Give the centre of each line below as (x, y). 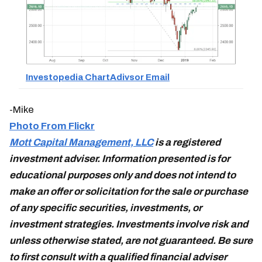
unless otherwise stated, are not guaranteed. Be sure (131, 240)
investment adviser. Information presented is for (120, 158)
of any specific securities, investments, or (106, 208)
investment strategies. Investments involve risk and (129, 224)
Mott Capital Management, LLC (81, 142)
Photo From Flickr (52, 126)
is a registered (187, 142)
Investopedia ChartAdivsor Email (98, 77)
